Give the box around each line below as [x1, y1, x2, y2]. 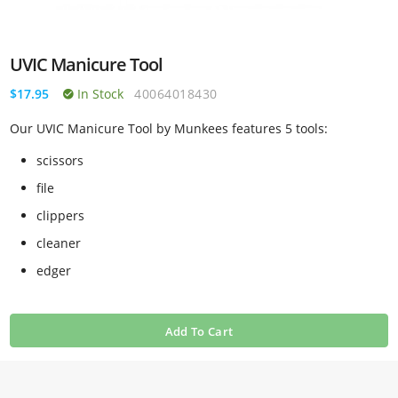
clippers [36, 207, 85, 224]
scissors [36, 152, 84, 169]
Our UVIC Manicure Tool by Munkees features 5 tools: [10, 120, 329, 137]
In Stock [74, 85, 124, 102]
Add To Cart [164, 323, 234, 339]
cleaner [36, 235, 82, 251]
